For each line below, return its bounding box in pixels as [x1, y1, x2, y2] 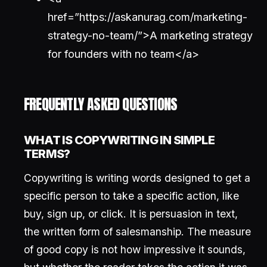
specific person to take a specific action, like [24, 190, 239, 202]
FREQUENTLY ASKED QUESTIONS [24, 94, 178, 115]
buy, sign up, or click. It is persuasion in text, [24, 207, 238, 220]
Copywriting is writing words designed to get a [24, 172, 250, 184]
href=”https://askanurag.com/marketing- [48, 11, 247, 23]
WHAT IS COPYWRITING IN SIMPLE [24, 133, 215, 147]
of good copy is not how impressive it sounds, [24, 243, 246, 256]
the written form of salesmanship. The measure [24, 225, 251, 238]
